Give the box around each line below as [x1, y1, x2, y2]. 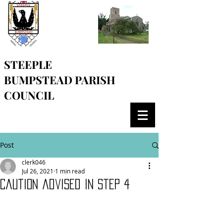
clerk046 [22, 158, 46, 166]
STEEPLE [4, 57, 52, 72]
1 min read [55, 167, 85, 175]
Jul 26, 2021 [22, 167, 54, 175]
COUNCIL [4, 88, 54, 103]
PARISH [75, 72, 115, 87]
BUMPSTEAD [4, 72, 75, 87]
